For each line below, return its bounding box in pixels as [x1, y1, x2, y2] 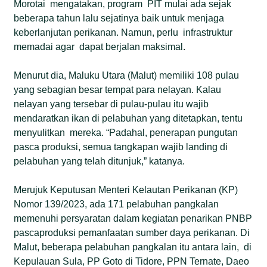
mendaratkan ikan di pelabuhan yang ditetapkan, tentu [14, 113, 243, 123]
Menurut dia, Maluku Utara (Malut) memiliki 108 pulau [14, 70, 240, 80]
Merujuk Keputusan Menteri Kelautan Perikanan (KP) [14, 184, 238, 195]
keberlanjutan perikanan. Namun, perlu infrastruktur [14, 27, 233, 38]
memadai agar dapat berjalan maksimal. [14, 41, 186, 52]
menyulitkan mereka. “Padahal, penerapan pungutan [14, 127, 238, 138]
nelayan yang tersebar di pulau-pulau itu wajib [14, 98, 209, 109]
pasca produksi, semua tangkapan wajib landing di [14, 141, 228, 152]
